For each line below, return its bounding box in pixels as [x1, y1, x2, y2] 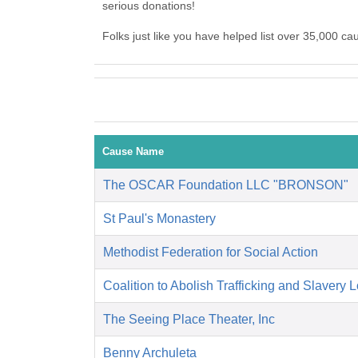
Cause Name [102, 145, 164, 158]
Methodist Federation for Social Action [103, 245, 318, 260]
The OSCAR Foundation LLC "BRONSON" [103, 178, 348, 193]
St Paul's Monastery [103, 212, 216, 226]
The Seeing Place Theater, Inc [103, 312, 275, 327]
